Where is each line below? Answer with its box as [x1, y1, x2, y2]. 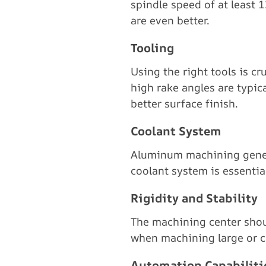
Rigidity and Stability [131, 190, 258, 206]
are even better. [131, 13, 210, 27]
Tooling [131, 40, 174, 56]
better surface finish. [131, 96, 238, 110]
